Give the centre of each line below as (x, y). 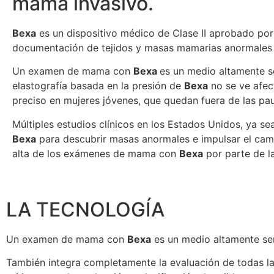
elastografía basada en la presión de (98, 86)
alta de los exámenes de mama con (96, 153)
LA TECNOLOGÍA (85, 209)
